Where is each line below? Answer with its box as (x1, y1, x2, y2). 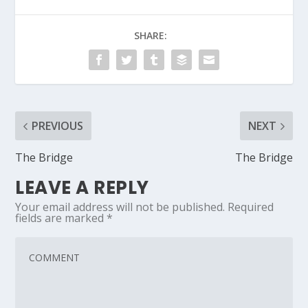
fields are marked (15, 210, 107, 226)
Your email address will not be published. (15, 199, 225, 215)
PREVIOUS (32, 118, 84, 134)
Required (228, 199, 274, 215)
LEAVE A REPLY (15, 175, 149, 201)
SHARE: (134, 29, 167, 43)
